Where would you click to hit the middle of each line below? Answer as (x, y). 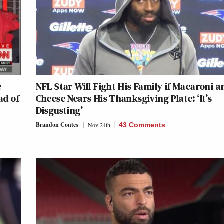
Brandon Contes (57, 124)
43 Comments (142, 125)
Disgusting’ (59, 110)
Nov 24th (99, 125)
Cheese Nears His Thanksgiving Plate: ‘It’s (124, 98)
